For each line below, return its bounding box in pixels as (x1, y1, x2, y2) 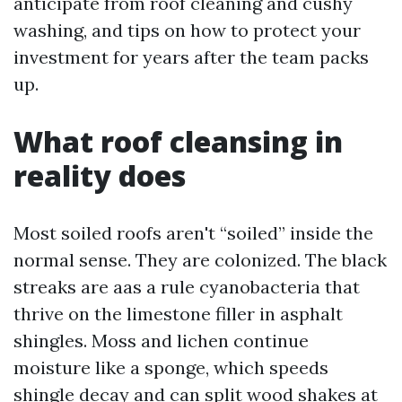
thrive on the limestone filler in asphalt (13, 302, 343, 325)
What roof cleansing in (13, 122, 343, 161)
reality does (13, 156, 186, 195)
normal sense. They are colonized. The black (13, 249, 387, 271)
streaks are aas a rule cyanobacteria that (13, 275, 360, 298)
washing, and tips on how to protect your (13, 19, 361, 41)
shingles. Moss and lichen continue (13, 329, 309, 352)
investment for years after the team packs (13, 46, 369, 68)
